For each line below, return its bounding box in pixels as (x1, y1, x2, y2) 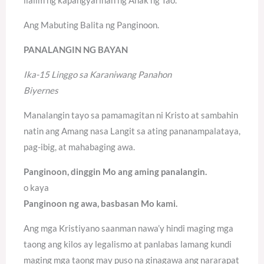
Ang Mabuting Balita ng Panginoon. (24, 19, 159, 30)
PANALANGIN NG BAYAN (24, 44, 128, 55)
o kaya (24, 181, 49, 193)
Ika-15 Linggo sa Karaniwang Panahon (24, 68, 171, 80)
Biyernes (24, 84, 58, 95)
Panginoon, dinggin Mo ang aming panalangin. (24, 166, 207, 177)
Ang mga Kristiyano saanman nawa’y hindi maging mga (24, 222, 233, 233)
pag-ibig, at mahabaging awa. (24, 141, 135, 152)
